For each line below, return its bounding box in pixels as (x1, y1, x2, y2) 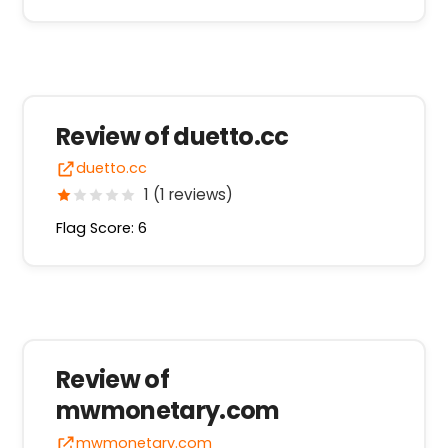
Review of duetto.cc (55, 119, 289, 153)
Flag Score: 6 (55, 218, 147, 239)
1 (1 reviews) (143, 184, 233, 206)
